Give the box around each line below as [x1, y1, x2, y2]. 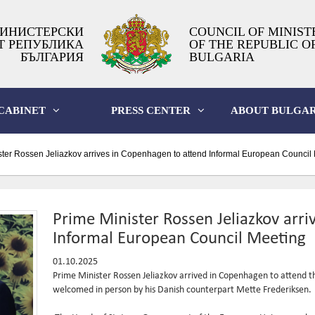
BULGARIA [188, 49, 255, 64]
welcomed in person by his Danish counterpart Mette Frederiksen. [53, 285, 312, 295]
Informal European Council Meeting [53, 230, 307, 247]
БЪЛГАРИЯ [20, 49, 84, 64]
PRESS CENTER [110, 105, 191, 116]
